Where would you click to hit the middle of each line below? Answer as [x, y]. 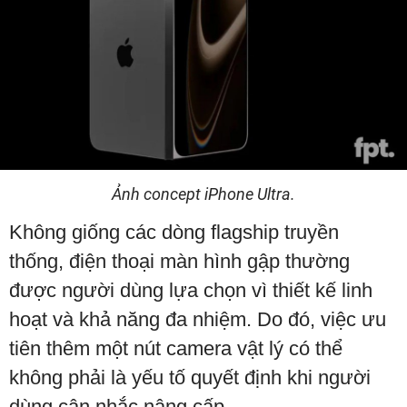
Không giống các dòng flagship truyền [174, 233]
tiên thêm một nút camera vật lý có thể [176, 349]
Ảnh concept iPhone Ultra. [203, 194]
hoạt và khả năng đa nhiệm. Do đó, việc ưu [198, 320]
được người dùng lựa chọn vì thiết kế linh [191, 291]
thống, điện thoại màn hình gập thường [179, 262]
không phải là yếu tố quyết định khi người [190, 378]
